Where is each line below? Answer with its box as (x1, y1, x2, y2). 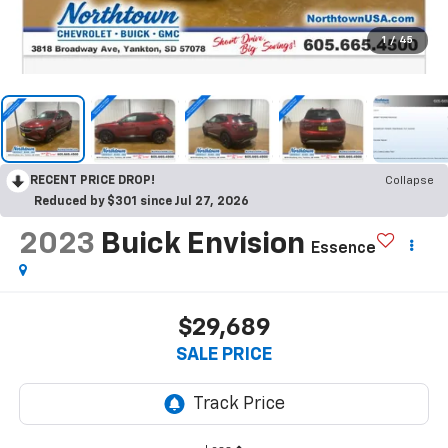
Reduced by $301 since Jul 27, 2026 (34, 195, 249, 208)
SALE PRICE (176, 346, 272, 365)
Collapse (385, 174, 434, 187)
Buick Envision (100, 229, 305, 260)
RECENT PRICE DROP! (30, 174, 155, 187)
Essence (310, 240, 376, 257)
